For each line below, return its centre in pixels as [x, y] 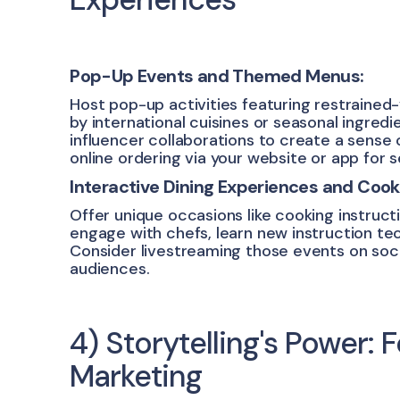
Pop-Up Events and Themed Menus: [217, 76]
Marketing [136, 377]
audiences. [110, 269]
